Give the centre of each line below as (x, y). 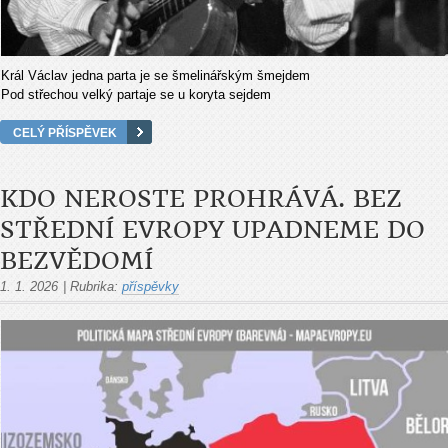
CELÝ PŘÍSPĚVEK (65, 132)
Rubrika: (94, 286)
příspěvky (150, 286)
